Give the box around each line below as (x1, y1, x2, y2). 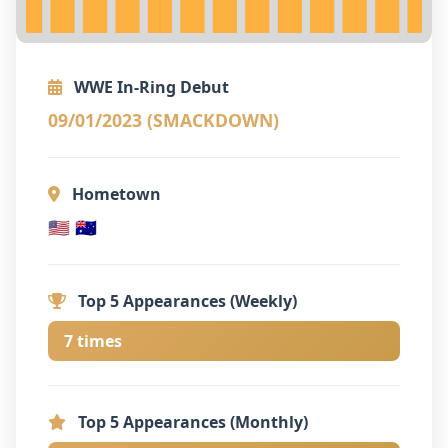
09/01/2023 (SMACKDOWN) (48, 107, 279, 132)
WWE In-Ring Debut (70, 75, 229, 98)
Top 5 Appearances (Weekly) (74, 289, 297, 312)
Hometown (68, 182, 161, 205)
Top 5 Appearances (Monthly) (74, 410, 308, 433)
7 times (64, 329, 122, 352)
